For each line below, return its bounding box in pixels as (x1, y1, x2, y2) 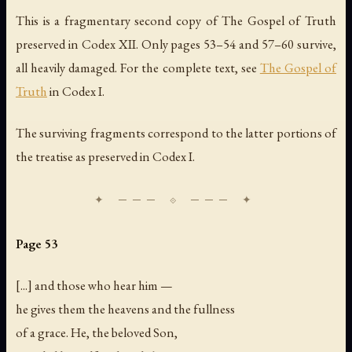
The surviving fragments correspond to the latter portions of (16, 124, 336, 142)
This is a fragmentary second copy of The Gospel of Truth (16, 12, 336, 29)
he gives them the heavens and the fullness (16, 300, 235, 318)
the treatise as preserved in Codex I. (16, 148, 195, 166)
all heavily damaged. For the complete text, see (16, 59, 260, 76)
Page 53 (16, 235, 57, 253)
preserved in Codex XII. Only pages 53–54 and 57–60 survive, (16, 35, 336, 53)
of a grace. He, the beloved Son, (16, 324, 178, 342)
